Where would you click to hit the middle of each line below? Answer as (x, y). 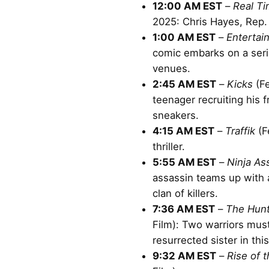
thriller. (169, 146)
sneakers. (176, 115)
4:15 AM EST (183, 131)
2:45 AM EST (184, 84)
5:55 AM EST (184, 162)
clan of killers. (185, 193)
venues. (171, 68)
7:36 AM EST (184, 209)
